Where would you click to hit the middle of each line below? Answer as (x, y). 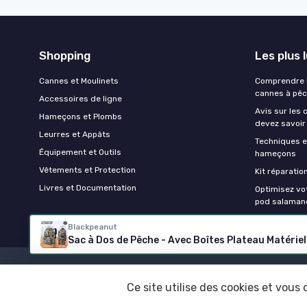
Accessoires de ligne (81, 99)
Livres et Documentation (88, 188)
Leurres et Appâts (75, 135)
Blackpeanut (93, 227)
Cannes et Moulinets (79, 81)
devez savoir (280, 124)
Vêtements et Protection (87, 170)
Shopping (65, 56)
